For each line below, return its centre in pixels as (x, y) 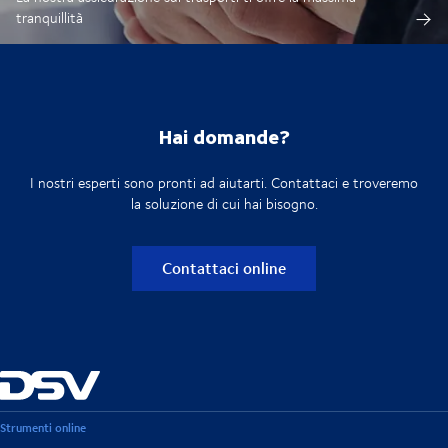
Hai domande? (224, 135)
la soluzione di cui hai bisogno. (224, 203)
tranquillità (49, 17)
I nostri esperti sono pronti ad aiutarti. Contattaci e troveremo (224, 182)
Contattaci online (224, 267)
